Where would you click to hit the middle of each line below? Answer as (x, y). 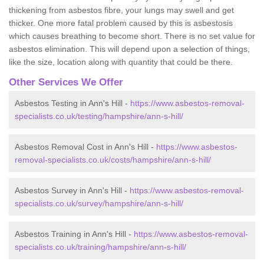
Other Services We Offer (66, 82)
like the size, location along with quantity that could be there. (121, 62)
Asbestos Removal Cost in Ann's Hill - (85, 146)
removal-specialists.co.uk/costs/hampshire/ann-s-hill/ (113, 159)
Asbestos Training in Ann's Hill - (74, 234)
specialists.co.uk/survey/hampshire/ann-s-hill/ (99, 203)
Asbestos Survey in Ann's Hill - (72, 190)
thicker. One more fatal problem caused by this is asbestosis (121, 23)
